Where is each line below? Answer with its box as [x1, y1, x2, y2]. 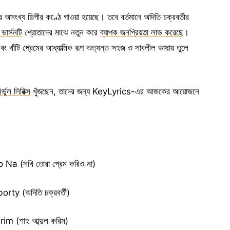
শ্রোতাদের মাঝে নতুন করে [22, 27, 100, 37]
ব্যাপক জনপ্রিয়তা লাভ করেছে [100, 27, 183, 37]
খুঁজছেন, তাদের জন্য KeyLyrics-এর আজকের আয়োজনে [30, 86, 199, 97]
